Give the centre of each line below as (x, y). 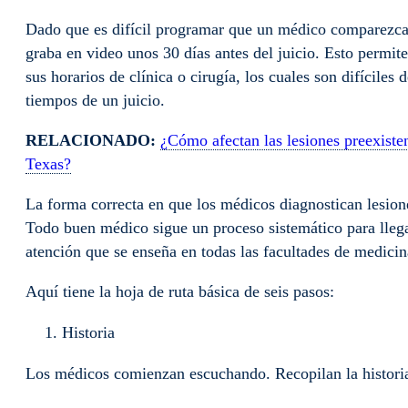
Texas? (48, 164)
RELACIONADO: (93, 141)
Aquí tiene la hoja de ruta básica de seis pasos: (182, 292)
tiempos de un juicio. (97, 101)
